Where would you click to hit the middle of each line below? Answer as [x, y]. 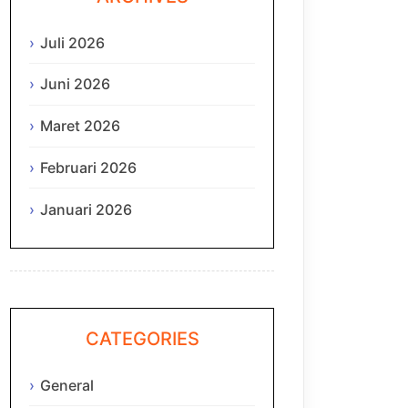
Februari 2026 [88, 168]
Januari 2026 [86, 209]
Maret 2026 [80, 126]
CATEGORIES [142, 339]
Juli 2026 [72, 42]
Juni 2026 [75, 84]
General [67, 385]
